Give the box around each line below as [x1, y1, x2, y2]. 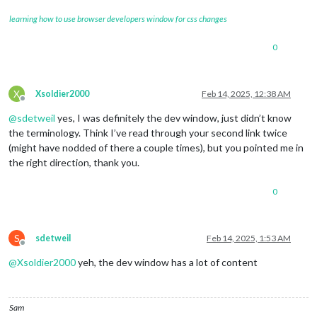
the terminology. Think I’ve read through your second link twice [8, 127, 287, 139]
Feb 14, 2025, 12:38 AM [202, 88, 291, 100]
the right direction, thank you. [8, 156, 139, 169]
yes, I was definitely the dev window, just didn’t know [55, 112, 292, 125]
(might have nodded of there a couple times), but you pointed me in [8, 142, 304, 154]
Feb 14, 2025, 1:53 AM [207, 233, 291, 244]
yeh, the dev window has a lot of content [76, 256, 258, 269]
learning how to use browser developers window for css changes [9, 13, 227, 25]
